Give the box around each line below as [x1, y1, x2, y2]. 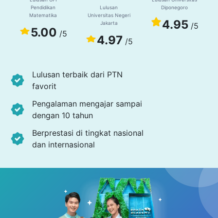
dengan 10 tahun [32, 110, 93, 120]
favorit [32, 81, 57, 91]
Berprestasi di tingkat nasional [32, 127, 144, 138]
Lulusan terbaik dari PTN [32, 69, 123, 79]
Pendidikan [31, 4, 56, 11]
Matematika [29, 12, 57, 18]
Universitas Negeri [87, 12, 130, 18]
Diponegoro [161, 4, 188, 11]
